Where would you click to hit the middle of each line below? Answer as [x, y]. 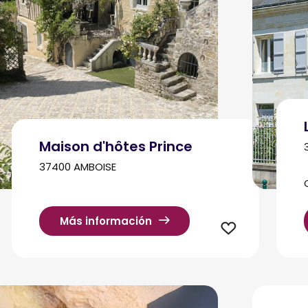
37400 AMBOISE [77, 167]
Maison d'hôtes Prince [115, 146]
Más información [106, 221]
